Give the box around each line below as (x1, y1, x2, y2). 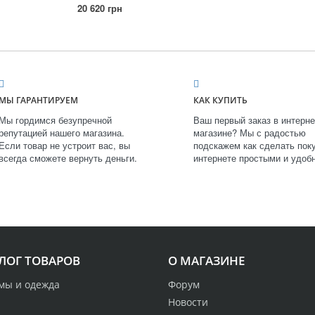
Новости (168, 295, 208, 309)
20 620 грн (77, 1, 122, 15)
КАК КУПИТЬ (193, 94, 247, 107)
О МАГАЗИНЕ (168, 252, 245, 269)
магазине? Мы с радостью (193, 126, 306, 140)
